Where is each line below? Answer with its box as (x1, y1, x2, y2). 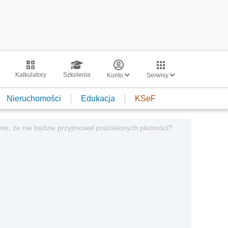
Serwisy (147, 72, 170, 79)
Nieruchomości (7, 94, 61, 103)
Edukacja (81, 94, 115, 103)
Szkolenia (63, 71, 91, 78)
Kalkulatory (15, 71, 46, 78)
